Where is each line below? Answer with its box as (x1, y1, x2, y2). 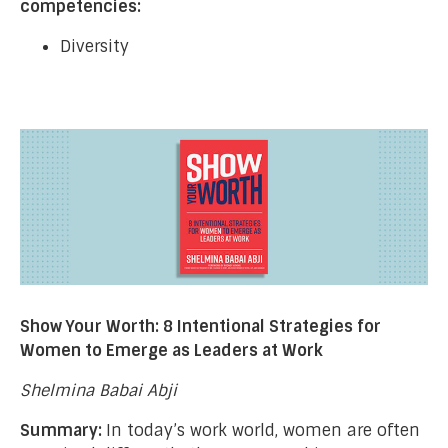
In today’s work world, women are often (106, 420, 420, 442)
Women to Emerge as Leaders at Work (20, 340, 323, 362)
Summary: (20, 420, 106, 442)
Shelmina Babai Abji (20, 380, 177, 402)
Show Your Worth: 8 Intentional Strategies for (20, 316, 381, 338)
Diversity (60, 35, 129, 57)
